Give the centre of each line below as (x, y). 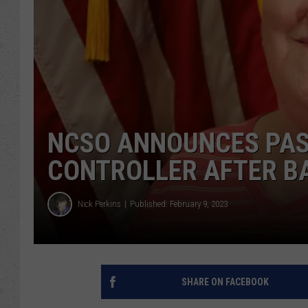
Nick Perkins (99, 204)
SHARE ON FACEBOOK (225, 282)
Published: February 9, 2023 (179, 204)
